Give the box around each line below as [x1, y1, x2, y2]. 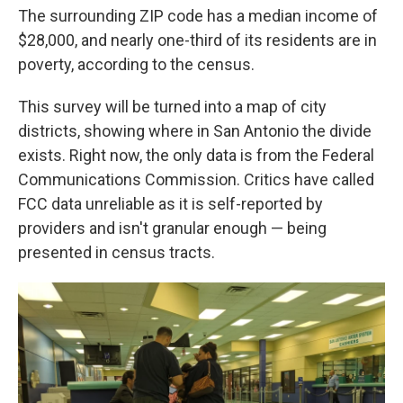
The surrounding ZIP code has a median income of [18, 6, 378, 25]
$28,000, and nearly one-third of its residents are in [18, 31, 377, 49]
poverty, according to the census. [18, 55, 255, 74]
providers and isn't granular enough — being [18, 219, 327, 237]
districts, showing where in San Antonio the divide [18, 121, 372, 140]
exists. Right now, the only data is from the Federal [18, 146, 374, 165]
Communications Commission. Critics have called [18, 170, 374, 189]
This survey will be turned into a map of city [18, 97, 327, 116]
